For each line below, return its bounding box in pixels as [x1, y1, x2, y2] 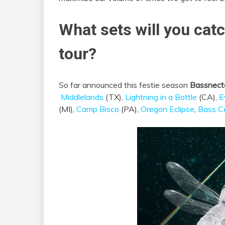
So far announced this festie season [59, 80, 190, 90]
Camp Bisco [76, 104, 119, 115]
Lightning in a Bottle [125, 92, 197, 102]
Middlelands [61, 92, 103, 102]
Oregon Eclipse [141, 104, 194, 115]
